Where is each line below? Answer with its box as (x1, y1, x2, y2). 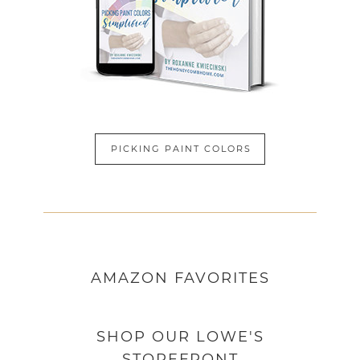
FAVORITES (174, 269, 270, 288)
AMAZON (90, 269, 169, 288)
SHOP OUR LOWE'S (96, 327, 264, 346)
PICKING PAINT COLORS (111, 143, 252, 155)
